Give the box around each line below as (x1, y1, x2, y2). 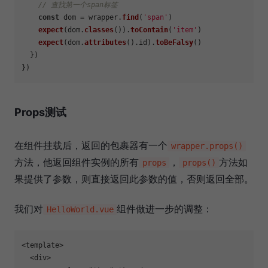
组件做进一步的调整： (117, 203, 213, 215)
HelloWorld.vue (46, 205, 114, 215)
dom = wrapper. (59, 13, 122, 22)
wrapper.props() (170, 141, 243, 151)
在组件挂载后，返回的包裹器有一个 (14, 139, 167, 152)
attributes (84, 38, 126, 47)
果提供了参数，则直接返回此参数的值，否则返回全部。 (14, 173, 254, 185)
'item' (172, 26, 197, 35)
